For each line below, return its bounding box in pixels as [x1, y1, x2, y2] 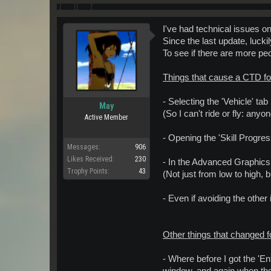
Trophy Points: [67, 167, 109, 175]
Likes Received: [67, 155, 114, 163]
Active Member [85, 113, 128, 122]
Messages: [67, 143, 100, 151]
